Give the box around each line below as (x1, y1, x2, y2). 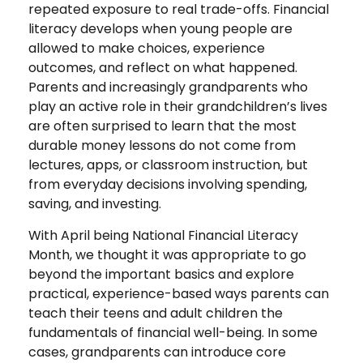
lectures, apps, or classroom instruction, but (28, 155, 308, 174)
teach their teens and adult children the (28, 303, 283, 322)
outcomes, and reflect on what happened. (28, 58, 297, 77)
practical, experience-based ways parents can (28, 284, 329, 303)
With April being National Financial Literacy (28, 225, 298, 245)
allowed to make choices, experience (28, 38, 265, 58)
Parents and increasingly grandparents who (28, 77, 308, 96)
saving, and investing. (28, 194, 161, 213)
